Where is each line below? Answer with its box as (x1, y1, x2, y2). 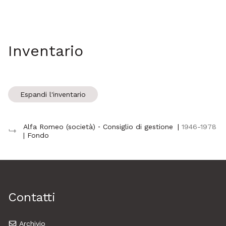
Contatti (8, 190, 55, 204)
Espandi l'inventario (20, 90, 86, 98)
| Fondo (23, 131, 49, 139)
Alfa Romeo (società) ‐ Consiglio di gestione (23, 123, 173, 131)
